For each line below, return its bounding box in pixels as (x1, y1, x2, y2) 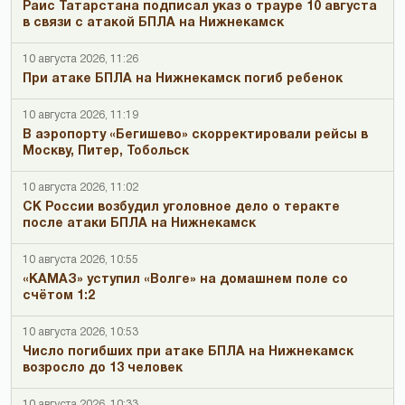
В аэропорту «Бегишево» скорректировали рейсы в (23, 128, 368, 141)
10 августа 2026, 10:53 (23, 326, 138, 337)
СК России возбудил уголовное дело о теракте (23, 201, 340, 213)
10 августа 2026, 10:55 (23, 254, 138, 265)
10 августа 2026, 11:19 (23, 109, 138, 120)
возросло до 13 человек (23, 362, 183, 374)
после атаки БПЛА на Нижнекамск (23, 217, 256, 230)
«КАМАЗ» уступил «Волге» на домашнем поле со (23, 273, 348, 286)
